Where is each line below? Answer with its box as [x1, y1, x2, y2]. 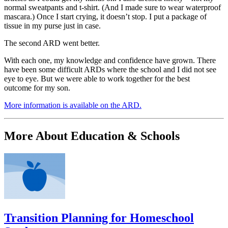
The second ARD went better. [4, 39, 100, 48]
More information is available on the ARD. [4, 101, 141, 110]
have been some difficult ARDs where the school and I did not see [4, 65, 216, 74]
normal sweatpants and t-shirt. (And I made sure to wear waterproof [4, 3, 221, 12]
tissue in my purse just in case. [4, 21, 101, 31]
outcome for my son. [4, 83, 70, 93]
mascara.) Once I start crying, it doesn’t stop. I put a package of [4, 12, 207, 21]
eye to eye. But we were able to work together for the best [4, 74, 190, 83]
